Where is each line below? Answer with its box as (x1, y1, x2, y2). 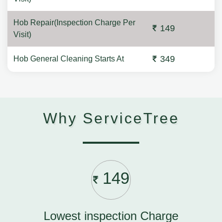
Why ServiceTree (43, 110, 179, 126)
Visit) (13, 30, 31, 39)
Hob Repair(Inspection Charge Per (13, 18, 135, 27)
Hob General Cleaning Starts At (13, 55, 124, 63)
